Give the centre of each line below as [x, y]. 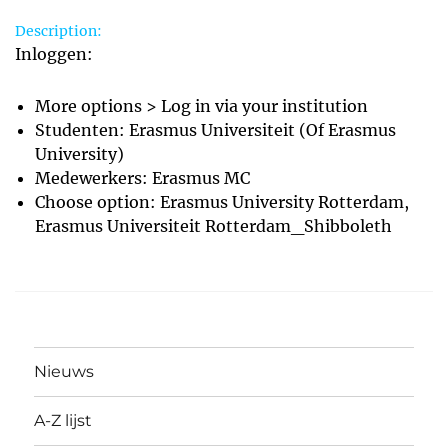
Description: [58, 30]
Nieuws [64, 372]
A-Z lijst [63, 421]
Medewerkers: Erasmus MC [142, 177]
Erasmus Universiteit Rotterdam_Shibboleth [213, 225]
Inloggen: [54, 53]
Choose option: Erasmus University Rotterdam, [222, 201]
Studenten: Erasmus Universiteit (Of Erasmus [215, 129]
